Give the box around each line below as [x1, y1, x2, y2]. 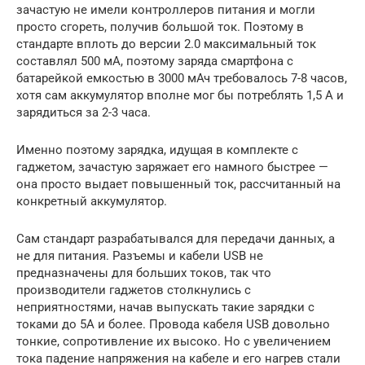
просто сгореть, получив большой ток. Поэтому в [16, 19, 304, 34]
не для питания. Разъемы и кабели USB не [16, 248, 263, 263]
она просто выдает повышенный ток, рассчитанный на [16, 176, 341, 191]
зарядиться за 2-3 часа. [16, 104, 151, 120]
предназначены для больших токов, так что [16, 265, 271, 280]
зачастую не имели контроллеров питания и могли [16, 2, 315, 17]
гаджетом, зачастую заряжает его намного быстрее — [16, 159, 328, 174]
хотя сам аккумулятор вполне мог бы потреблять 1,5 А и [16, 87, 344, 103]
